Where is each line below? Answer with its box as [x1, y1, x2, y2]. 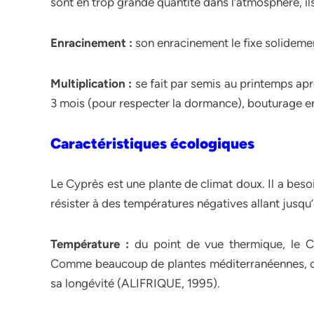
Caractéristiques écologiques [50, 135, 258, 152]
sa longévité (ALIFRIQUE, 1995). [50, 276, 220, 290]
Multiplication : [50, 76, 132, 90]
